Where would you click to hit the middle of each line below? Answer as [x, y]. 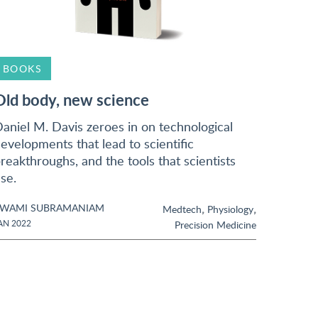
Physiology [230, 209]
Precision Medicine [215, 224]
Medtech [182, 209]
